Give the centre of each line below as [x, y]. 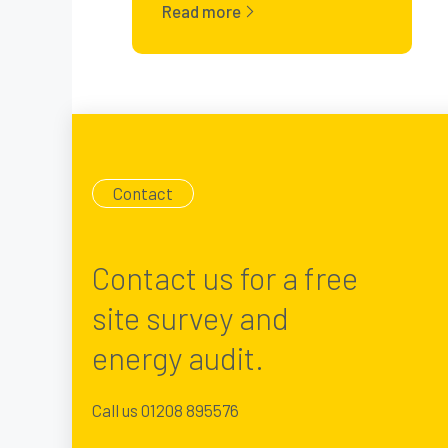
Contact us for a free [225, 277]
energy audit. [178, 357]
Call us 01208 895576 [165, 409]
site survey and [190, 317]
